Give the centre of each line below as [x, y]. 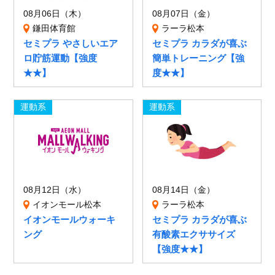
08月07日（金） [183, 14]
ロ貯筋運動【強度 [60, 58]
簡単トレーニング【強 [198, 58]
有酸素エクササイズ [193, 234]
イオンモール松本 [67, 204]
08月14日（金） [183, 190]
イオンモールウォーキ [70, 219]
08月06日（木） [55, 14]
